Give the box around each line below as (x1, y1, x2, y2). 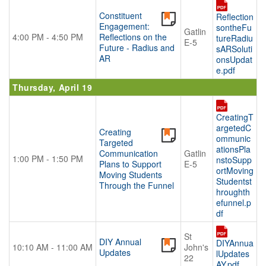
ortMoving (216, 164, 254, 177)
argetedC (216, 122, 251, 134)
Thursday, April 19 (12, 81, 93, 93)
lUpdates (216, 248, 249, 260)
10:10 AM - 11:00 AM (12, 241, 93, 253)
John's (184, 241, 208, 253)
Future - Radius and (99, 42, 175, 53)
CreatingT (216, 111, 254, 123)
